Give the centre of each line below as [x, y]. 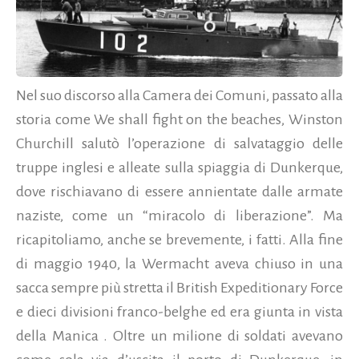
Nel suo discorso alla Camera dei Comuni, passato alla [179, 96]
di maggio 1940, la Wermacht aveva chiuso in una [179, 264]
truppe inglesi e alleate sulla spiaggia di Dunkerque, [179, 168]
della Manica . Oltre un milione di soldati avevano [179, 336]
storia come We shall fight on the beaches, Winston [179, 120]
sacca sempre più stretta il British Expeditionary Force [179, 288]
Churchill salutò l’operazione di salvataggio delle [179, 144]
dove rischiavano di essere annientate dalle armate [179, 192]
